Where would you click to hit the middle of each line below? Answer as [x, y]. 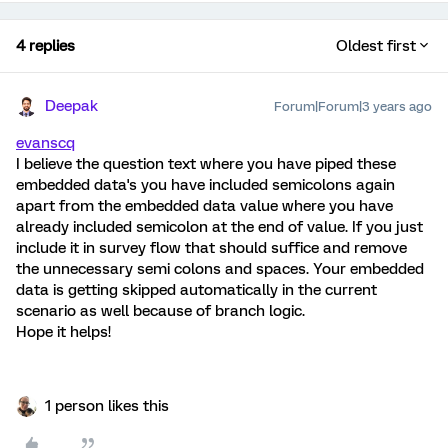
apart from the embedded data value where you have [204, 206]
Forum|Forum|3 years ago [353, 107]
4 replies [45, 46]
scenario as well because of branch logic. [160, 311]
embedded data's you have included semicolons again [205, 185]
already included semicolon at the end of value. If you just [219, 227]
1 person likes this [107, 406]
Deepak [71, 106]
